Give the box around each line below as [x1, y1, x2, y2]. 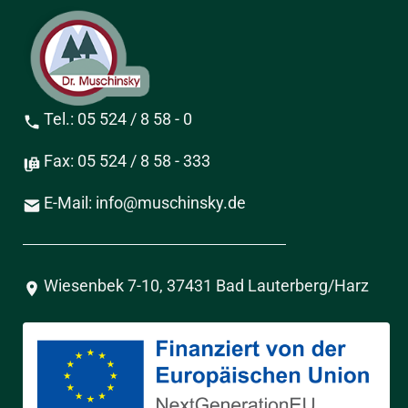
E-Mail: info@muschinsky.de [44, 193, 246, 213]
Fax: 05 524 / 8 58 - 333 [44, 151, 210, 171]
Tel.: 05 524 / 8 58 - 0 [44, 109, 192, 129]
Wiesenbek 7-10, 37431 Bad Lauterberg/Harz [44, 276, 369, 296]
